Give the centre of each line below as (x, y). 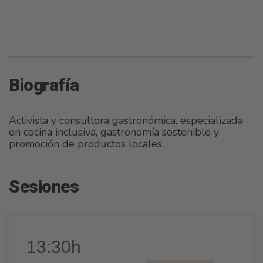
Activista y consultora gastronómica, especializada (126, 120)
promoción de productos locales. (86, 144)
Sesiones (44, 187)
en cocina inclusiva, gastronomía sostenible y (114, 132)
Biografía (44, 86)
